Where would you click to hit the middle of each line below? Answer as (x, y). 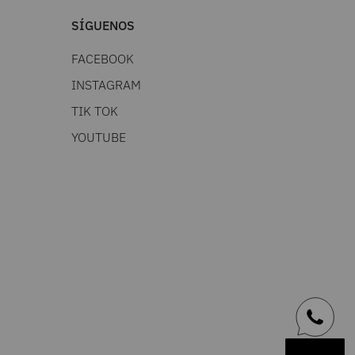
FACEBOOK (103, 59)
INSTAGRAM (106, 85)
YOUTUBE (99, 137)
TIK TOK (95, 111)
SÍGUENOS (103, 26)
